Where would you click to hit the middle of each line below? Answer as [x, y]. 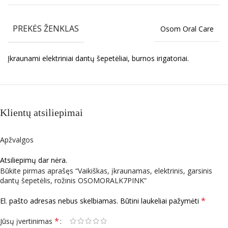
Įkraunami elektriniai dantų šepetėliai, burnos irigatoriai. [98, 58]
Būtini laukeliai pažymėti [161, 201]
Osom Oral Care [187, 28]
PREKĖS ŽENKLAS [46, 28]
